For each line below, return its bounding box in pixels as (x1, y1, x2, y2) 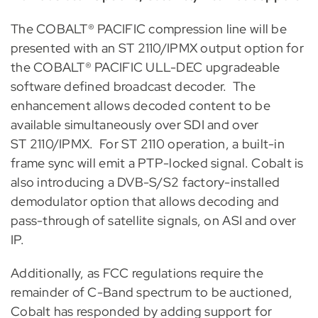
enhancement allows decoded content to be (10, 97, 270, 114)
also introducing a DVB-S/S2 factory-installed (10, 173, 280, 190)
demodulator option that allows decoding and (10, 192, 280, 209)
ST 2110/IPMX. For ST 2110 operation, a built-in (10, 135, 285, 152)
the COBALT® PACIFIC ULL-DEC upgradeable (10, 58, 280, 75)
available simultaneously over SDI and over (10, 116, 259, 133)
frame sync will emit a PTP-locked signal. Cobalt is (10, 154, 304, 171)
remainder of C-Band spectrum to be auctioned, (10, 283, 293, 300)
